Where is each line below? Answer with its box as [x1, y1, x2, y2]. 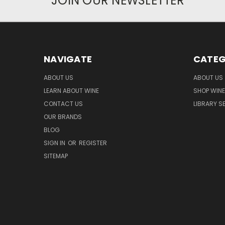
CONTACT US [44, 99, 83, 108]
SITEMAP [44, 152, 68, 161]
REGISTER [79, 139, 107, 148]
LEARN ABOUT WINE [44, 86, 99, 95]
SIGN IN [44, 139, 67, 148]
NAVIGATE [44, 53, 92, 66]
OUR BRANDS [44, 113, 82, 122]
